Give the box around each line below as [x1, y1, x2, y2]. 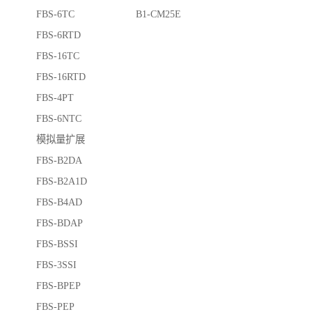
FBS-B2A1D [36, 175, 87, 187]
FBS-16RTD [36, 71, 86, 83]
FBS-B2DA [36, 155, 82, 166]
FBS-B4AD [36, 196, 82, 208]
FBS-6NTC [36, 113, 81, 125]
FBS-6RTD [36, 29, 139, 41]
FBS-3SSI [36, 259, 77, 271]
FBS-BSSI [36, 238, 78, 250]
